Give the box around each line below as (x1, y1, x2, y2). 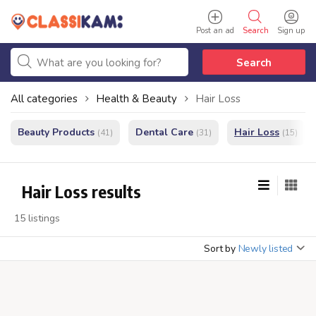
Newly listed (238, 242, 293, 255)
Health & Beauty (96, 92, 177, 106)
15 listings (14, 212, 60, 225)
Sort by (204, 242, 236, 255)
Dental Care (135, 126, 193, 139)
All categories (11, 92, 78, 106)
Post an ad (195, 25, 234, 36)
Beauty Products (18, 126, 95, 139)
